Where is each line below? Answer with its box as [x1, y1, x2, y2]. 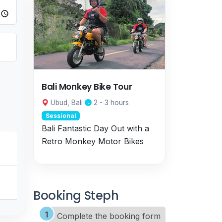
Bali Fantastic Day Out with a [42, 123, 149, 133]
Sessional [45, 112, 76, 119]
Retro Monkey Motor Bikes [42, 136, 144, 146]
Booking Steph [33, 187, 119, 204]
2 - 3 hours [92, 99, 129, 107]
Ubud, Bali [49, 99, 83, 107]
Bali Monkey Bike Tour [42, 81, 132, 93]
